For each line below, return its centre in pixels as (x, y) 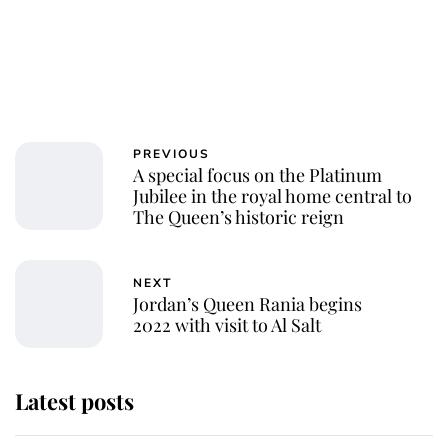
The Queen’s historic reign (238, 217)
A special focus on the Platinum (257, 175)
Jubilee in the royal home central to (272, 196)
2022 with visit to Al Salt (227, 324)
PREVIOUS (171, 154)
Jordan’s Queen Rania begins (247, 303)
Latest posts (74, 401)
